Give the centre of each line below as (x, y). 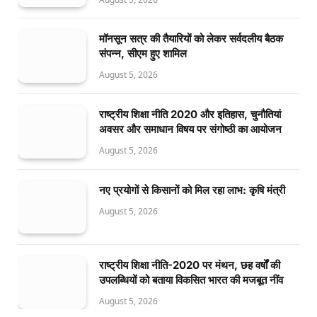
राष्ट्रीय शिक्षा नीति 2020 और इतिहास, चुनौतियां (190, 114)
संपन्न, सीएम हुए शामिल (143, 54)
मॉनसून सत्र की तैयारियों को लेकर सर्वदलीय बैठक (191, 39)
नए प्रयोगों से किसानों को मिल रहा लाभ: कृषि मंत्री (192, 190)
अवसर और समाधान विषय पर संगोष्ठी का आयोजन (190, 129)
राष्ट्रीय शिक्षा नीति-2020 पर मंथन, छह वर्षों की (190, 265)
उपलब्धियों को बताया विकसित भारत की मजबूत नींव (191, 280)
